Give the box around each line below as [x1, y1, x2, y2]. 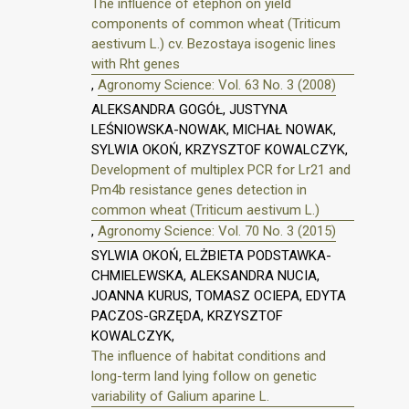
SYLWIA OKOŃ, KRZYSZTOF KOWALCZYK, [91, 142, 348, 159]
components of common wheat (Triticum [91, 16, 341, 33]
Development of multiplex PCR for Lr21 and [91, 162, 351, 179]
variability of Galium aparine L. [91, 387, 269, 404]
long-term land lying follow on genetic [91, 367, 317, 384]
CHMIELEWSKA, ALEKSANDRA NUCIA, [91, 267, 320, 284]
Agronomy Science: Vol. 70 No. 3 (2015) [98, 223, 336, 240]
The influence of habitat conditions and [91, 347, 326, 364]
